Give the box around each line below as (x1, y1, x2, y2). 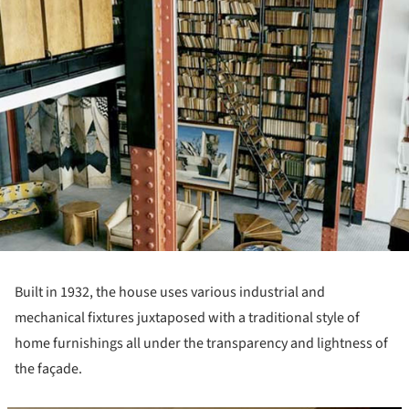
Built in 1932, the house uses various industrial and (15, 281, 325, 302)
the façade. (15, 358, 85, 379)
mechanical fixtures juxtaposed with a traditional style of (15, 307, 360, 328)
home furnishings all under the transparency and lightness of (15, 332, 388, 353)
